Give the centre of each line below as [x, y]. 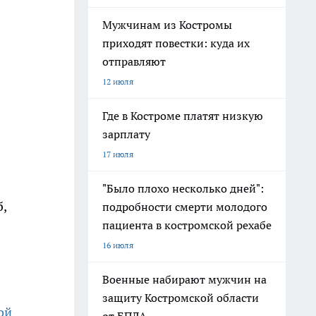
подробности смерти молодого [185, 207]
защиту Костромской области [181, 298]
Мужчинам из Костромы [167, 25]
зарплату [126, 134]
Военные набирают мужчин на [184, 279]
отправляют [134, 61]
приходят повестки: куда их [176, 43]
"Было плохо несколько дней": [183, 188]
